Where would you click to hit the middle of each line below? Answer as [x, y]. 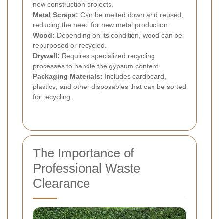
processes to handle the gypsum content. [97, 66]
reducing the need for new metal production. [101, 25]
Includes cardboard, [134, 77]
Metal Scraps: [55, 15]
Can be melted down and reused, [131, 15]
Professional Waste [87, 168]
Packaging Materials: [68, 77]
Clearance [61, 184]
